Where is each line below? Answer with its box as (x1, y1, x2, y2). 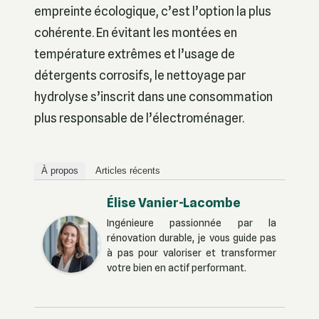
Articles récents (95, 165, 160, 177)
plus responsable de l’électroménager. (34, 110, 244, 125)
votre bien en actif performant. (107, 262, 246, 274)
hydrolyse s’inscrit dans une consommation (34, 88, 273, 104)
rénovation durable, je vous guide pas (107, 232, 276, 244)
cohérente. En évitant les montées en (34, 24, 237, 40)
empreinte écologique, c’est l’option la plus (34, 3, 271, 19)
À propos (41, 165, 78, 177)
